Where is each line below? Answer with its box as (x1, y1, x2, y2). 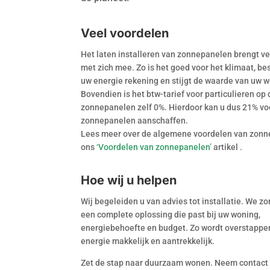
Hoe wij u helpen (81, 172, 177, 187)
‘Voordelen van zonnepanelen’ (96, 142, 212, 152)
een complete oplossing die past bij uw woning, (81, 209, 261, 219)
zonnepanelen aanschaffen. (81, 115, 189, 125)
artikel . (213, 142, 243, 152)
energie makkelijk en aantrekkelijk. (81, 236, 215, 246)
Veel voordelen (81, 25, 169, 40)
